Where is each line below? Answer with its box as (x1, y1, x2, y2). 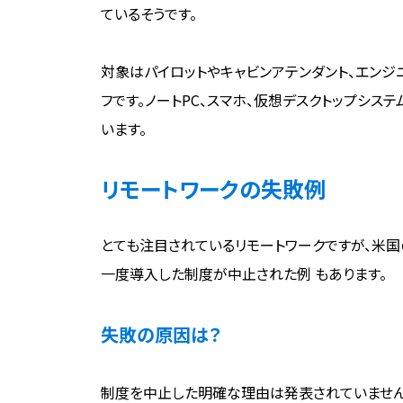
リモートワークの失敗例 (101, 173, 326, 205)
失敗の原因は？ (101, 321, 221, 348)
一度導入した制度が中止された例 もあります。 (101, 263, 387, 285)
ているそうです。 (101, 3, 197, 25)
